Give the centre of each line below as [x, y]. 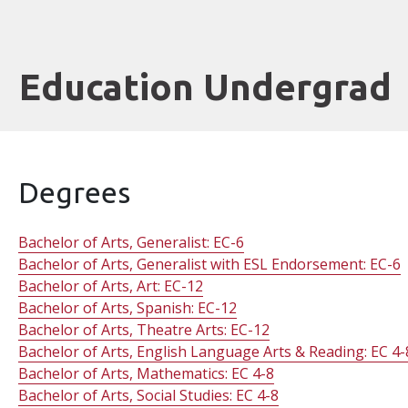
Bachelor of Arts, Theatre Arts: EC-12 [144, 330]
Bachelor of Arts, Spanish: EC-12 [128, 308]
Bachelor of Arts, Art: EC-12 [111, 286]
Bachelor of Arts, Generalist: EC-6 [132, 242]
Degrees [75, 192]
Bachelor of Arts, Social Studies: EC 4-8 [149, 395]
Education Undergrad [206, 87]
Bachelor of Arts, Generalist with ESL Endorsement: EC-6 [210, 264]
